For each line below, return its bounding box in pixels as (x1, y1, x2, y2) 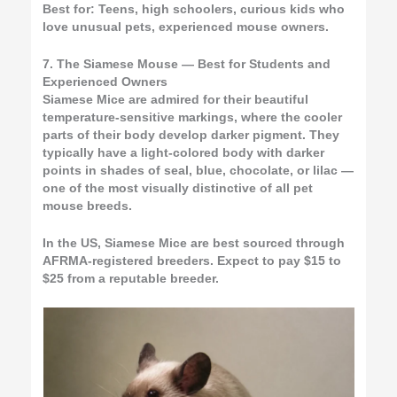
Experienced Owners (43, 75, 168, 90)
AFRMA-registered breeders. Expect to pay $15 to (43, 254, 342, 269)
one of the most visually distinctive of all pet (43, 182, 314, 196)
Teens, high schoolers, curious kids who (98, 3, 346, 17)
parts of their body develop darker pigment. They (43, 128, 340, 143)
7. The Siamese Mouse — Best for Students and (43, 58, 331, 72)
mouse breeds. (43, 199, 133, 214)
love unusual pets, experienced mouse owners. (43, 20, 330, 35)
